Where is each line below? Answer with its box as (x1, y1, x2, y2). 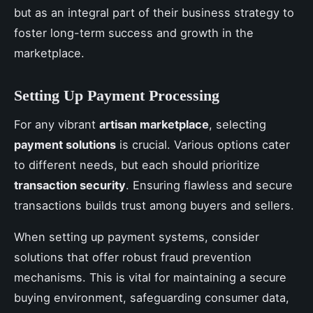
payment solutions (14, 138, 116, 152)
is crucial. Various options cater (116, 138, 290, 152)
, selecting (209, 117, 266, 132)
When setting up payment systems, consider (14, 230, 259, 245)
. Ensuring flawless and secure (126, 178, 293, 193)
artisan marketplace (99, 117, 209, 132)
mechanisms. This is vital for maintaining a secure (14, 270, 286, 285)
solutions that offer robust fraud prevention (14, 250, 252, 265)
